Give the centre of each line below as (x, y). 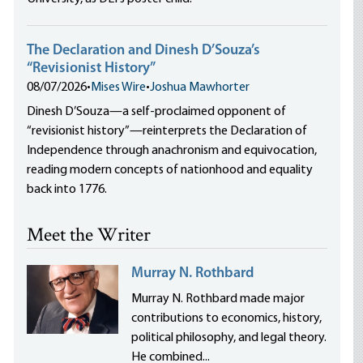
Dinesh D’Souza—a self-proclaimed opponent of (157, 112)
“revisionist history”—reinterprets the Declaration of (167, 131)
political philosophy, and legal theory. (229, 338)
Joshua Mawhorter (200, 88)
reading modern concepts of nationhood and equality (170, 170)
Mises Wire (119, 88)
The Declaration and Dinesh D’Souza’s (144, 51)
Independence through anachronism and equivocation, (172, 151)
